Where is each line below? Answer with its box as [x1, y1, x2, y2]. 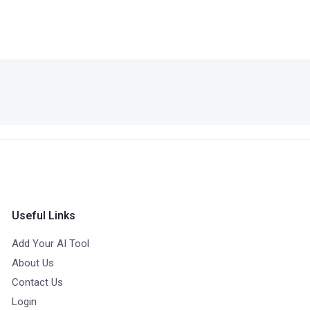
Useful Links [12, 209, 76, 222]
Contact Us [12, 276, 64, 289]
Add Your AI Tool [12, 237, 90, 250]
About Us [12, 257, 55, 269]
